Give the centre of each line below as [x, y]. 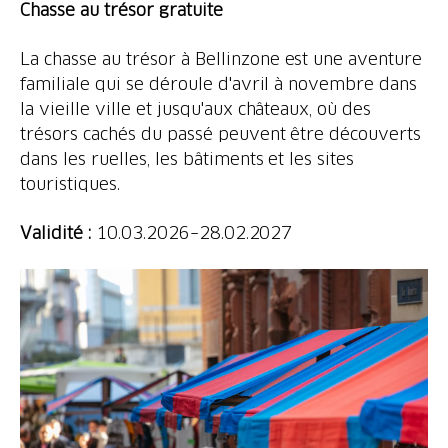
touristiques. [70, 183]
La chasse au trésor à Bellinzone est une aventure [221, 58]
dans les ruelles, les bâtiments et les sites [187, 158]
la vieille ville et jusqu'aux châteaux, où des [196, 108]
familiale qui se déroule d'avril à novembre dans [219, 83]
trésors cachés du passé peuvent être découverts [221, 133]
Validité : [58, 232]
